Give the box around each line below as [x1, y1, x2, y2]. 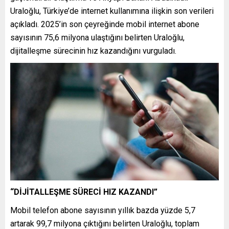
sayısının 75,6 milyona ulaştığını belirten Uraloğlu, [10, 33, 185, 43]
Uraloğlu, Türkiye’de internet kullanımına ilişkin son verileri [10, 6, 214, 16]
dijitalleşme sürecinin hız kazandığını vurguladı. [10, 46, 176, 56]
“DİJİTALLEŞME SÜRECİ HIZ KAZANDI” [10, 187, 157, 197]
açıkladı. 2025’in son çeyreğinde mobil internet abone [10, 19, 199, 30]
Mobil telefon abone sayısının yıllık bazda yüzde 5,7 [10, 205, 195, 215]
